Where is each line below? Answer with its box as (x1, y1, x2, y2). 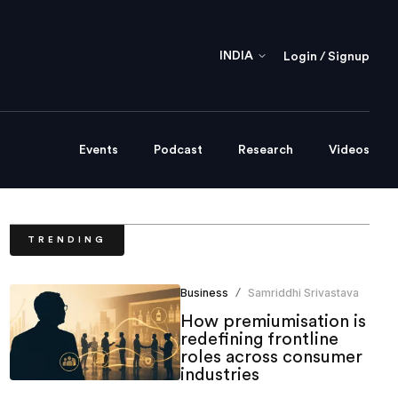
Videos (329, 144, 370, 157)
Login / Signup (283, 50, 370, 63)
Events (79, 144, 118, 157)
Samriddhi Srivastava (247, 286, 359, 300)
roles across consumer (179, 348, 362, 367)
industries (179, 366, 259, 385)
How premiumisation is (179, 313, 366, 331)
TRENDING (27, 235, 107, 245)
